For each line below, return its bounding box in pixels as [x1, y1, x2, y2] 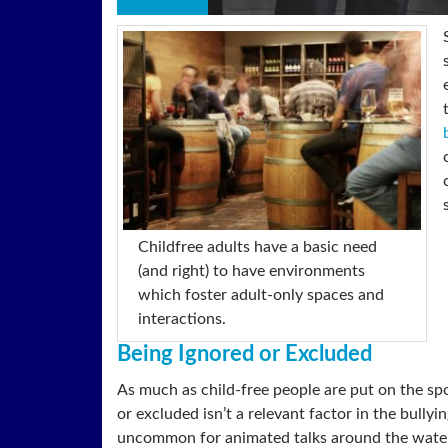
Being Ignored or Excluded [117, 342, 372, 365]
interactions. [138, 310, 226, 327]
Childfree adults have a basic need [138, 238, 377, 255]
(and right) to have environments [138, 262, 365, 279]
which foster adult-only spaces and [138, 286, 384, 303]
